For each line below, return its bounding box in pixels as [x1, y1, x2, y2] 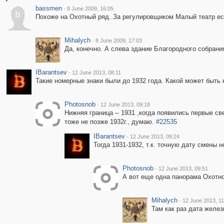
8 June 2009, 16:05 [66, 5, 113, 11]
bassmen [35, 4, 62, 12]
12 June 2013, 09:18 [100, 101, 150, 107]
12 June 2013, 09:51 [158, 165, 208, 171]
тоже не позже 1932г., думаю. [64, 118, 156, 125]
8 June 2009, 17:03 [95, 37, 142, 43]
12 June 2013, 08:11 [71, 69, 121, 75]
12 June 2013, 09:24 [129, 133, 179, 139]
